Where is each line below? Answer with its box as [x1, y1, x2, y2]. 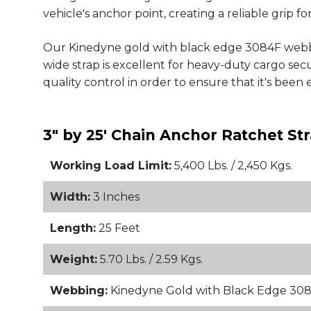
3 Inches [90, 190, 140, 203]
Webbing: [50, 284, 108, 297]
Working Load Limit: [50, 159, 171, 172]
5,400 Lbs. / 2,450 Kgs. [171, 159, 292, 172]
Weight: [50, 253, 97, 266]
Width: [50, 190, 90, 203]
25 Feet [96, 221, 140, 235]
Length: [50, 221, 96, 235]
